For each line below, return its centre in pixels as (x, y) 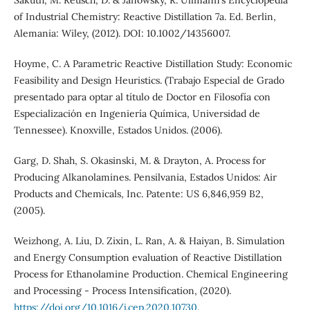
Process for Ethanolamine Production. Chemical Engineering (151, 274)
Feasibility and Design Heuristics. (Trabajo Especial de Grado (149, 81)
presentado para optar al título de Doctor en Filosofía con (142, 97)
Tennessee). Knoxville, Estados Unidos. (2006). (118, 130)
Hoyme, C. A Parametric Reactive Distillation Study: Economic (153, 64)
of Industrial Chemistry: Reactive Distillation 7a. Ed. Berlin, (145, 17)
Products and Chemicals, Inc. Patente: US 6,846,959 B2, (138, 194)
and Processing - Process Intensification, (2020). (122, 291)
